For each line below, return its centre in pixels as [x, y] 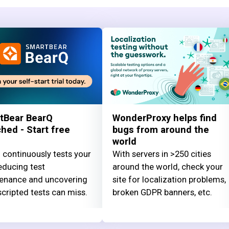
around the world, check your [168, 166]
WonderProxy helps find [165, 118]
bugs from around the [161, 130]
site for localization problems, [169, 179]
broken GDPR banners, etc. [162, 192]
